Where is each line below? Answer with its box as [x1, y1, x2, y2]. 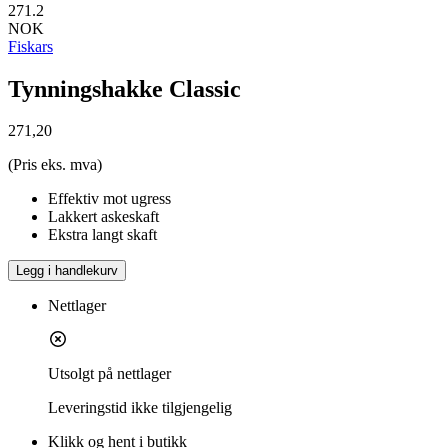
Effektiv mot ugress [48, 190, 171, 208]
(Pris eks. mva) [8, 156, 102, 174]
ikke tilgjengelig [131, 399, 232, 417]
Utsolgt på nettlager [48, 365, 171, 383]
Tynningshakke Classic [8, 75, 241, 102]
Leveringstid [48, 399, 127, 417]
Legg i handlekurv [16, 263, 118, 279]
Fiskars [8, 37, 53, 55]
